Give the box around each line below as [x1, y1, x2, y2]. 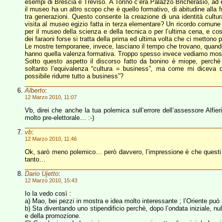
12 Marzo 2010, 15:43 [25, 177, 77, 183]
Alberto [25, 87, 45, 94]
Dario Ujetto [25, 170, 58, 177]
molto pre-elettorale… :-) [25, 114, 94, 121]
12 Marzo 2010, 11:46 [25, 136, 77, 142]
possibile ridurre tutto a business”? [25, 72, 123, 80]
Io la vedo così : [25, 190, 71, 197]
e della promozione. [25, 212, 81, 220]
